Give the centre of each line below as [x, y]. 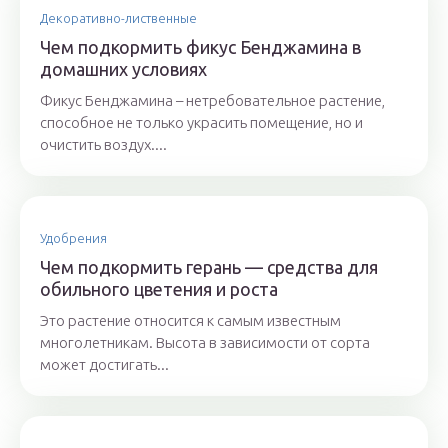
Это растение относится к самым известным [190, 320]
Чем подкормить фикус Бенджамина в [200, 47]
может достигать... [104, 364]
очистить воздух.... [103, 144]
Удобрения [73, 238]
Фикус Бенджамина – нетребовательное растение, [212, 100]
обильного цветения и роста [159, 289]
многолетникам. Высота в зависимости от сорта [205, 342]
